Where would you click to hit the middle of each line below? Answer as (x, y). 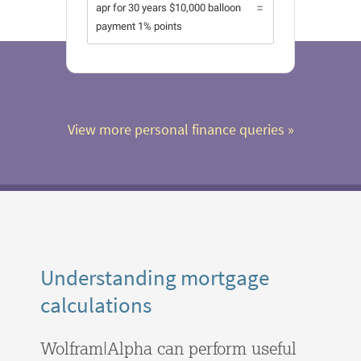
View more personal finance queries (176, 130)
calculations (96, 305)
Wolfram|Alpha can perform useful (168, 349)
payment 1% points (139, 27)
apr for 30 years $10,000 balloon (168, 8)
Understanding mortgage (155, 278)
